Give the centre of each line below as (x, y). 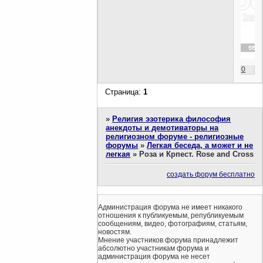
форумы (122, 145)
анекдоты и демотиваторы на (162, 127)
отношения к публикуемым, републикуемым (171, 215)
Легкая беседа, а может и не (200, 145)
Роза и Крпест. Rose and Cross (197, 154)
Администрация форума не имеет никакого (170, 207)
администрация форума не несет (154, 256)
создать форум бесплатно (210, 175)
